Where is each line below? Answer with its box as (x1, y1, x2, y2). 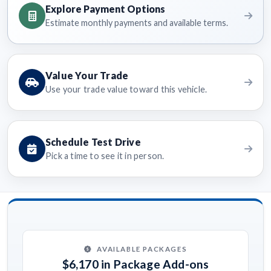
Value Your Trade (45, 70, 129, 82)
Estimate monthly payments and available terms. (45, 18, 228, 28)
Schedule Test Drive (45, 136, 141, 148)
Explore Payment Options (45, 3, 165, 15)
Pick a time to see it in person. (45, 151, 165, 162)
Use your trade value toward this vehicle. (45, 84, 207, 95)
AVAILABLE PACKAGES (97, 244, 188, 253)
